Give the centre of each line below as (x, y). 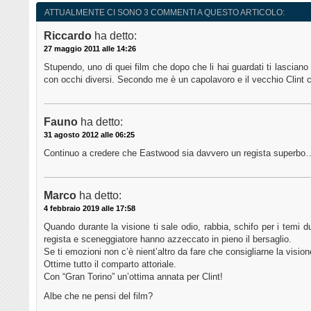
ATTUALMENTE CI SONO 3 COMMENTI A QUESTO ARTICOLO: (165, 13)
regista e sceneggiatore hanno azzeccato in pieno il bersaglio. (168, 239)
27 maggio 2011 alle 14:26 (90, 49)
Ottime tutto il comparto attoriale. (110, 264)
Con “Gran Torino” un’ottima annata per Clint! (133, 277)
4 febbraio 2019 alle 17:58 (90, 209)
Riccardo (68, 36)
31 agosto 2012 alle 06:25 (89, 135)
